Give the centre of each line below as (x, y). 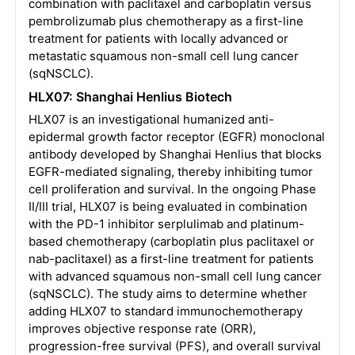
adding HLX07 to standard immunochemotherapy (165, 311)
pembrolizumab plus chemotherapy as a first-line (166, 21)
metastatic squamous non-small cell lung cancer (163, 56)
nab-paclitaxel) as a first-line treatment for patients (171, 259)
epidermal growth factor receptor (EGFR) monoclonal (176, 137)
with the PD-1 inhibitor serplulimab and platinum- (166, 224)
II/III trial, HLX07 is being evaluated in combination (168, 206)
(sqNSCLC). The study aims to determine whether (168, 294)
